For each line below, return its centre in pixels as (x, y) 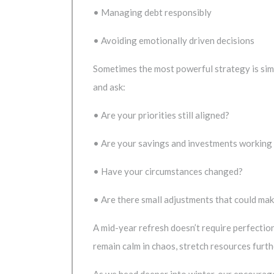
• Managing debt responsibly (152, 12)
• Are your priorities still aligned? (161, 115)
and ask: (109, 87)
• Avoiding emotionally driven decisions (174, 40)
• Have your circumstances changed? (168, 171)
